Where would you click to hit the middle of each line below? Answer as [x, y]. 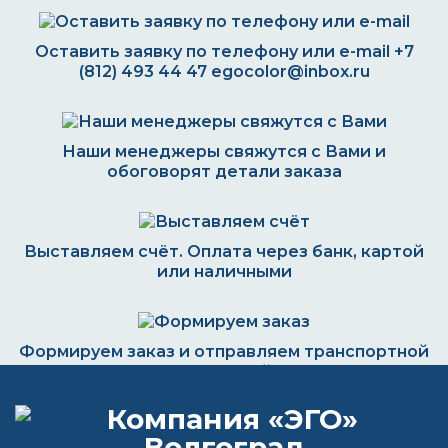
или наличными [224, 271]
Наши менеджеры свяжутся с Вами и [224, 151]
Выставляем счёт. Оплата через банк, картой [224, 251]
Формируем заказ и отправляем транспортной [224, 351]
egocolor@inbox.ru [290, 71]
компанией [224, 371]
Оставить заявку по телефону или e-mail [214, 51]
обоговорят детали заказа [224, 171]
